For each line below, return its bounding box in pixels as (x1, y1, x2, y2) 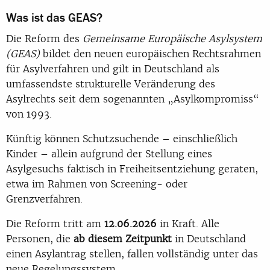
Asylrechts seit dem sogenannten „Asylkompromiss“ (6, 92, 259, 106)
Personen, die (6, 232, 74, 246)
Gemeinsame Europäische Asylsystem (83, 32, 262, 46)
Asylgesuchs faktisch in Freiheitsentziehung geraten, (6, 162, 258, 176)
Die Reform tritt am (6, 217, 104, 231)
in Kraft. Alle (157, 217, 219, 231)
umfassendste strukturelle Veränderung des (6, 77, 215, 91)
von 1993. (6, 107, 52, 121)
